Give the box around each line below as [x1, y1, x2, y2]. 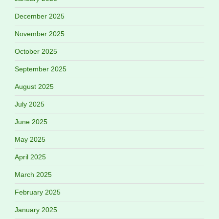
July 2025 [15, 100, 44, 109]
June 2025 [15, 118, 47, 126]
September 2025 [15, 65, 66, 73]
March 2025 [15, 171, 52, 179]
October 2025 [15, 47, 57, 56]
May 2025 [15, 135, 45, 144]
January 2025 [15, 206, 57, 214]
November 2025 [15, 30, 65, 38]
